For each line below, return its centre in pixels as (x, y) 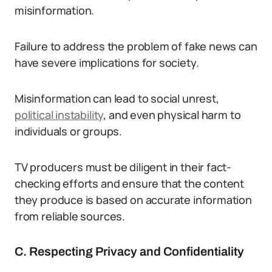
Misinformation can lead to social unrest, (117, 98)
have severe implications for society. (107, 63)
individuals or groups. (69, 131)
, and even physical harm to (172, 115)
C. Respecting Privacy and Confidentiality (129, 251)
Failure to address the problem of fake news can (136, 46)
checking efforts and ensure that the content (130, 183)
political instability (59, 115)
